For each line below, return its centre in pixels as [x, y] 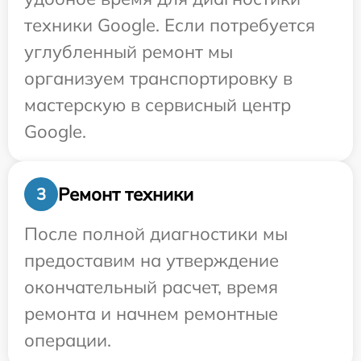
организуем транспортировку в [158, 79]
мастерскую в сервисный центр [158, 105]
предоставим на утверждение [151, 261]
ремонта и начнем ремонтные [151, 314]
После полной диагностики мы [156, 234]
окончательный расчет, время [151, 287]
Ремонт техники [126, 194]
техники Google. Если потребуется [170, 25]
